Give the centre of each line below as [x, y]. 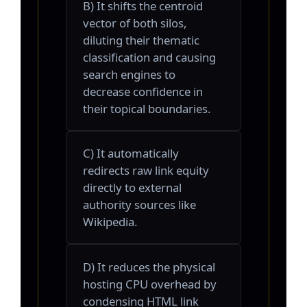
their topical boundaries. [147, 108]
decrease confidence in [143, 91]
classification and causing [149, 57]
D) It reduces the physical [149, 267]
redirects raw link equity [146, 171]
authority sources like [139, 205]
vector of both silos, [135, 23]
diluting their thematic [141, 40]
